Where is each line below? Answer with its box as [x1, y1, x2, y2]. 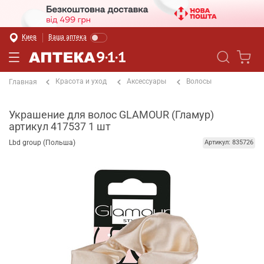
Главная [9, 78, 37, 86]
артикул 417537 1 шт [9, 120, 111, 133]
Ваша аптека [48, 33, 87, 41]
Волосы [186, 77, 212, 85]
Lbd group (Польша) [9, 138, 75, 147]
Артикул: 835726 [204, 138, 253, 146]
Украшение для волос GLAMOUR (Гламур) [9, 108, 214, 121]
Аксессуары [127, 77, 166, 85]
